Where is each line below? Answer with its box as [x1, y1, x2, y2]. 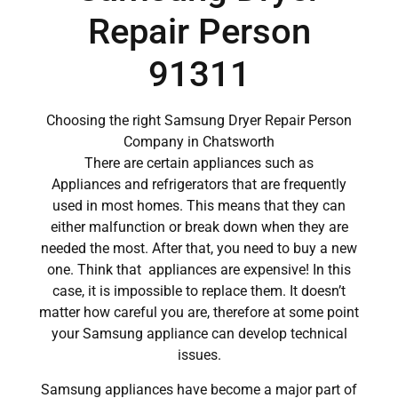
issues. [177, 346, 221, 364]
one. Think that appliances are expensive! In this [47, 261, 351, 279]
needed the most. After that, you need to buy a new [41, 240, 357, 258]
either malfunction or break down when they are [50, 219, 348, 236]
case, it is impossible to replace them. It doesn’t [52, 283, 346, 300]
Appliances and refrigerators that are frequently [52, 176, 346, 194]
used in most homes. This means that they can [52, 197, 346, 215]
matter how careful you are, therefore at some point [39, 304, 359, 322]
